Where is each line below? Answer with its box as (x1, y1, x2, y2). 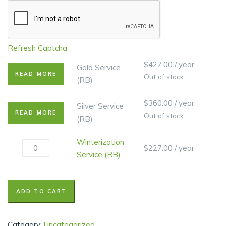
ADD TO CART (16, 188, 67, 195)
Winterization (77, 137, 124, 147)
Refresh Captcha (8, 43, 67, 53)
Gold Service (77, 62, 121, 72)
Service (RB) (77, 149, 121, 159)
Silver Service (77, 101, 124, 111)
